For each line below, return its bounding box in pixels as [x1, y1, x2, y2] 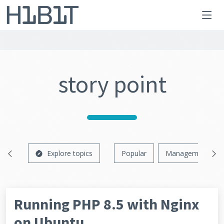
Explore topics [47, 148, 92, 158]
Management [165, 148, 209, 158]
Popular [121, 148, 146, 158]
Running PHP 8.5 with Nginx [14, 194, 199, 213]
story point [57, 69, 166, 99]
